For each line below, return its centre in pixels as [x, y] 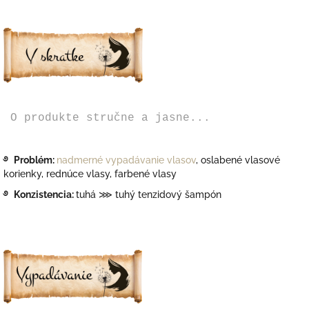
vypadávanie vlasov [151, 160]
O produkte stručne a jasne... [107, 118]
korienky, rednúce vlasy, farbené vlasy [90, 173]
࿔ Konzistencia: [40, 194]
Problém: [34, 160]
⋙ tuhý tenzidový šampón [160, 194]
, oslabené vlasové [238, 160]
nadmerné [81, 160]
